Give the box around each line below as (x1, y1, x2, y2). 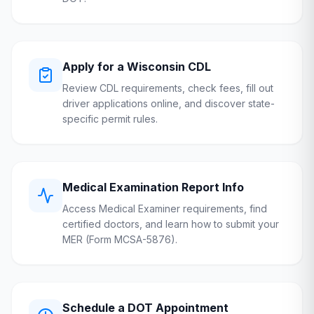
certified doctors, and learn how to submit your (62, 218, 279, 230)
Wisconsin (127, 60, 185, 74)
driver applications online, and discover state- (62, 97, 275, 109)
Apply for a (62, 60, 127, 74)
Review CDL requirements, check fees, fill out (62, 82, 273, 94)
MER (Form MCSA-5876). (62, 233, 177, 245)
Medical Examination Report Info (62, 180, 244, 194)
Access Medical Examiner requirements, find (62, 203, 267, 214)
